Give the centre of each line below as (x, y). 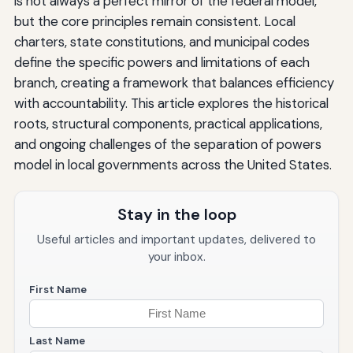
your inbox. (176, 256)
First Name (58, 289)
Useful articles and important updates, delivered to (176, 239)
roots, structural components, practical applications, (168, 123)
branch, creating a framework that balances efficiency (174, 82)
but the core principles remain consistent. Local (154, 21)
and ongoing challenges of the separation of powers (167, 144)
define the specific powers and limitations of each (162, 62)
